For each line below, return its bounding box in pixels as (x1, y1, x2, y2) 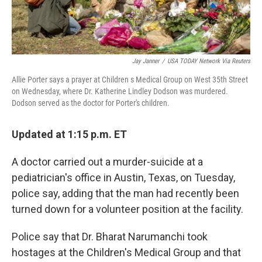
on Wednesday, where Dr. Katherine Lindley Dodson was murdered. (12, 87, 228, 96)
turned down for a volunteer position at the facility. (12, 203, 243, 216)
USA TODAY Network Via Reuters (167, 57, 250, 65)
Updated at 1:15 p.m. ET (12, 128, 127, 141)
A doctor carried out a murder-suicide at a (12, 156, 203, 168)
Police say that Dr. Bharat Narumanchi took (12, 230, 208, 243)
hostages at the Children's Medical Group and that (12, 246, 241, 259)
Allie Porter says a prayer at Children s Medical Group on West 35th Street (12, 75, 248, 85)
